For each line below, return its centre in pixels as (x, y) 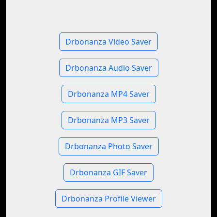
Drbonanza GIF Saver (108, 172)
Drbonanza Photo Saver (108, 146)
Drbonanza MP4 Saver (108, 94)
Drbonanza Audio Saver (108, 68)
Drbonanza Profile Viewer (108, 199)
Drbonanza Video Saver (108, 42)
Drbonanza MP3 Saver (108, 120)
